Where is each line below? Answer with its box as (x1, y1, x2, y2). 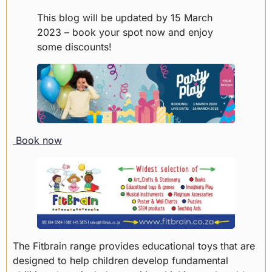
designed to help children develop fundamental (13, 254, 228, 267)
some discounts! (37, 41, 112, 53)
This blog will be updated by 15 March (37, 12, 212, 24)
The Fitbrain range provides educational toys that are (13, 239, 255, 252)
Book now (13, 134, 62, 147)
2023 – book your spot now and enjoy (37, 26, 213, 39)
